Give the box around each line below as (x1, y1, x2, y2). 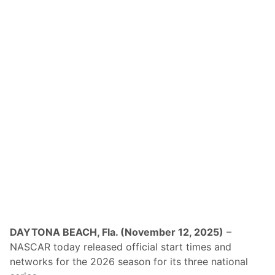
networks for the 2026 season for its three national (10, 255, 249, 268)
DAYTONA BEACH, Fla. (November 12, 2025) (10, 225, 224, 238)
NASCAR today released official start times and (10, 240, 232, 253)
